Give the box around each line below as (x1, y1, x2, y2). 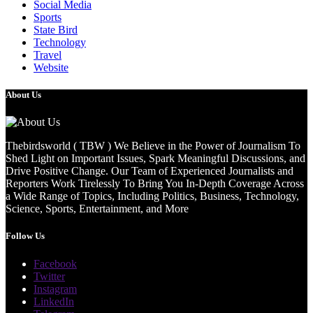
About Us (6, 89, 41, 101)
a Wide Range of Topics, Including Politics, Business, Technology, (6, 190, 299, 203)
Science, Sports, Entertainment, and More (6, 203, 189, 215)
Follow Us (6, 231, 45, 242)
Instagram (34, 282, 77, 295)
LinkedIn (34, 295, 74, 307)
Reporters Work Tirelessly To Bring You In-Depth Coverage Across (6, 177, 304, 190)
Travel (34, 48, 61, 61)
